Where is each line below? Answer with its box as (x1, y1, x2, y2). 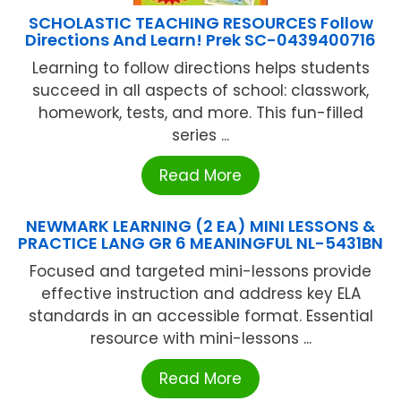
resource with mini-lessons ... (90, 327, 311, 349)
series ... (172, 124, 229, 146)
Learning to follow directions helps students (31, 56, 370, 79)
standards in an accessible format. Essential (28, 304, 373, 327)
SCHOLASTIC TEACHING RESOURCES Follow (28, 11, 373, 34)
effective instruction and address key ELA (40, 282, 361, 304)
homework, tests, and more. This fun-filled (38, 101, 363, 124)
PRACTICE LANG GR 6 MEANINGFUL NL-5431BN (18, 231, 383, 254)
